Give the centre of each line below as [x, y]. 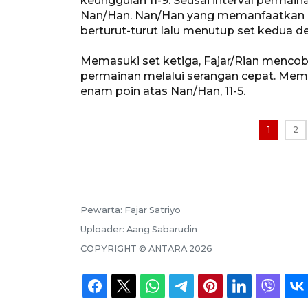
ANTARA [168, 248]
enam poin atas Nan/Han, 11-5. [163, 91]
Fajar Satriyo [153, 210]
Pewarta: [102, 210]
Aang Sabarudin [162, 229]
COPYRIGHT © [114, 248]
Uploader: [103, 229]
